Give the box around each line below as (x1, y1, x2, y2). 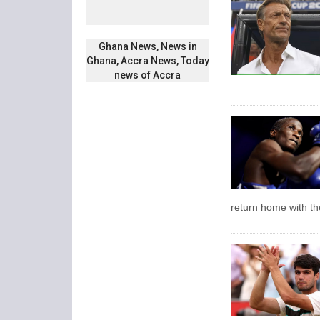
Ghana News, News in (98, 41, 197, 53)
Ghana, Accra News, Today (86, 55, 209, 67)
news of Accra (114, 69, 181, 81)
